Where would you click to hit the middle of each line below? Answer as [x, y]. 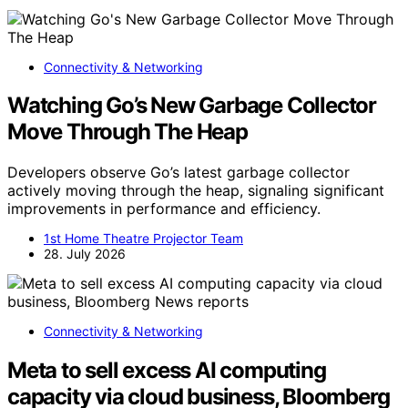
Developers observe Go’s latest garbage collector [178, 173]
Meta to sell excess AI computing [167, 371]
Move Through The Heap [127, 132]
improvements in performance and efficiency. [164, 209]
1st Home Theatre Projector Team [143, 239]
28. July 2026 [85, 254]
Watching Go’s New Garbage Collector [192, 106]
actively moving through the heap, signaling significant [196, 191]
